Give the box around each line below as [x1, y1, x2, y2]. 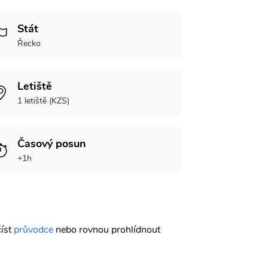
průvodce [14, 223, 53, 236]
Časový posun [17, 136, 87, 151]
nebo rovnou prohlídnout [56, 223, 160, 236]
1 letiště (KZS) [17, 95, 70, 106]
